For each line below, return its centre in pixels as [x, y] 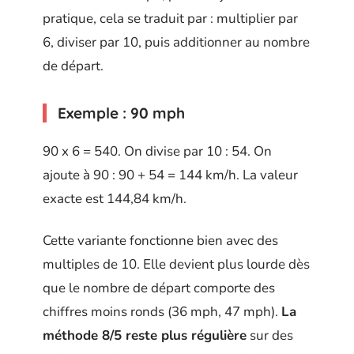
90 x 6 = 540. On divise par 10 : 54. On [157, 152]
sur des [270, 335]
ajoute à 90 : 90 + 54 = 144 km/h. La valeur [170, 175]
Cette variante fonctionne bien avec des [160, 240]
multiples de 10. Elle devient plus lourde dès [176, 264]
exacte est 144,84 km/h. [115, 199]
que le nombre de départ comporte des [159, 288]
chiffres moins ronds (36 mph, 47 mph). [162, 311]
